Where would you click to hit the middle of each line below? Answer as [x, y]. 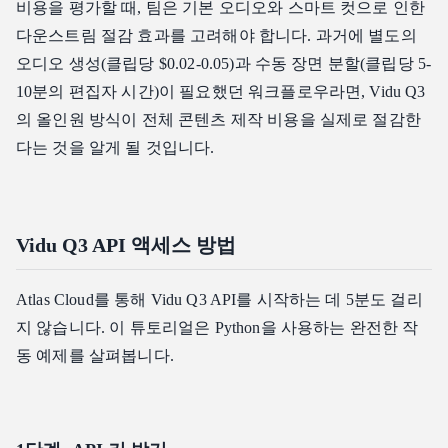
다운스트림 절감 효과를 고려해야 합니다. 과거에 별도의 [216, 36]
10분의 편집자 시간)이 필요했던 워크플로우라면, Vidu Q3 [221, 92]
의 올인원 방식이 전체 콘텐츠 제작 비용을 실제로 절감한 [218, 120]
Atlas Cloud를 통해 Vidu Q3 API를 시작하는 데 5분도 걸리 [219, 300]
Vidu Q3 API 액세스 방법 [126, 245]
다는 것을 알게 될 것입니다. [115, 148]
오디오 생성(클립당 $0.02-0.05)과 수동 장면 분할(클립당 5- [224, 64]
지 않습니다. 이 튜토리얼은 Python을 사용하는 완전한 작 [217, 328]
